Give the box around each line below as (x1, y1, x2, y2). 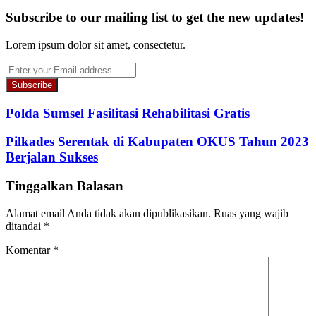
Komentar (6, 243, 53, 256)
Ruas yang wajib (214, 207, 288, 219)
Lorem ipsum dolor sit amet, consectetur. (6, 39, 186, 51)
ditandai (6, 219, 44, 232)
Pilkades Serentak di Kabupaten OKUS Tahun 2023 (6, 134, 309, 150)
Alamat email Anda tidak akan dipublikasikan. (6, 207, 211, 219)
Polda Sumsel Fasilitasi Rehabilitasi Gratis (6, 105, 250, 121)
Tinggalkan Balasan (6, 178, 123, 194)
